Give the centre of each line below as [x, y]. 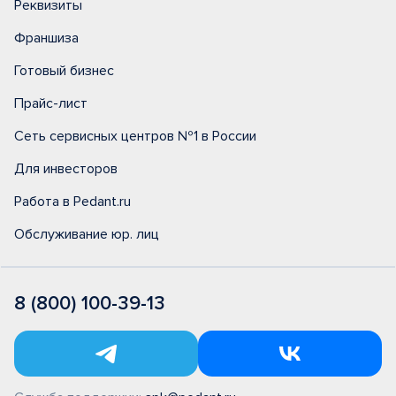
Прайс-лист [51, 104]
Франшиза [46, 38]
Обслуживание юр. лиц [87, 235]
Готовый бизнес [64, 71]
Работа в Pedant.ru [72, 202]
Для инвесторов [66, 169]
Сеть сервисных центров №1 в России [135, 137]
